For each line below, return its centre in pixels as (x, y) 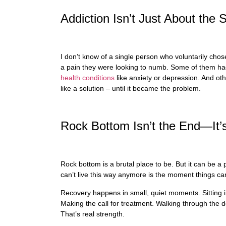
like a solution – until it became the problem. (131, 89)
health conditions (88, 78)
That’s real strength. (94, 214)
